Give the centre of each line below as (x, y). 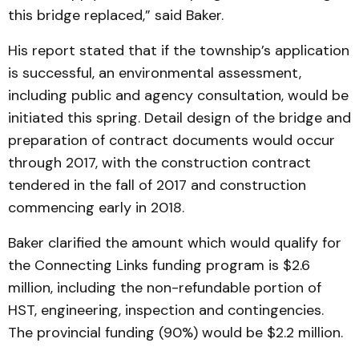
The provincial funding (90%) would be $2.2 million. (175, 333)
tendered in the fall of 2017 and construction (157, 185)
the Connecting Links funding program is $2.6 (159, 265)
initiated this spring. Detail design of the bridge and (179, 118)
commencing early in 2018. (96, 208)
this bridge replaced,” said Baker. (116, 15)
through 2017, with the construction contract (159, 163)
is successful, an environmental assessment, (155, 73)
